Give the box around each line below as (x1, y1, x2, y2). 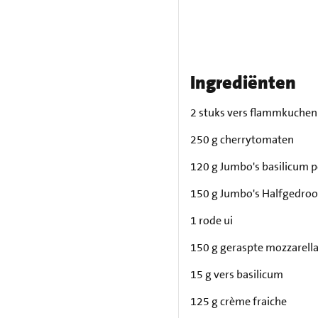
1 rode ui (190, 213, 233, 228)
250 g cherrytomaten (190, 132, 294, 147)
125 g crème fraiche (190, 294, 287, 309)
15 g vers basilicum (190, 267, 283, 282)
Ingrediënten (190, 71, 296, 94)
